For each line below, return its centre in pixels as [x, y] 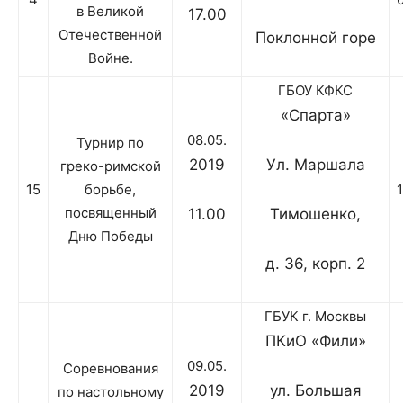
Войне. [110, 58]
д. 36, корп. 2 [315, 264]
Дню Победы [110, 237]
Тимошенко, [315, 215]
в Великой [110, 12]
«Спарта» [315, 116]
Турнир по [110, 143]
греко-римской [110, 166]
